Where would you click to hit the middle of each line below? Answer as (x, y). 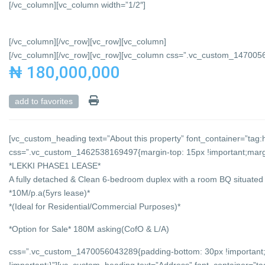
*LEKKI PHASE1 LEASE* (55, 166)
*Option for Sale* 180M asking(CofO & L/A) (89, 229)
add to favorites (44, 101)
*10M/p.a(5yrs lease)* (50, 193)
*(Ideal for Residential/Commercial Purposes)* (95, 207)
